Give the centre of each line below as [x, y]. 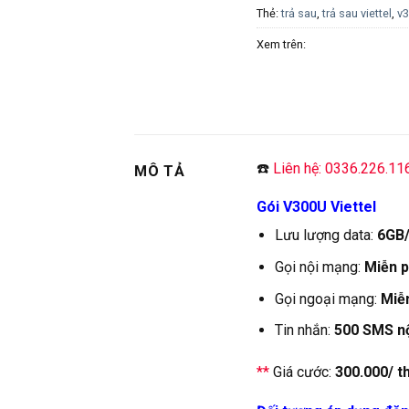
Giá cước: [302, 372]
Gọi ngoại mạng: [328, 299]
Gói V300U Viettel [316, 207]
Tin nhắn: [305, 330]
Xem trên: [282, 44]
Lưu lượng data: [326, 236]
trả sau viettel [357, 14]
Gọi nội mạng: [320, 267]
